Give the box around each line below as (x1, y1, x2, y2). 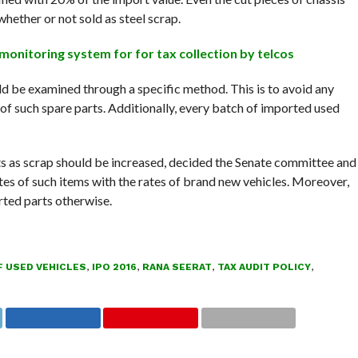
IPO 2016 (91, 261, 137, 273)
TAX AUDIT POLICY (217, 261, 311, 273)
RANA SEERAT (141, 261, 212, 273)
